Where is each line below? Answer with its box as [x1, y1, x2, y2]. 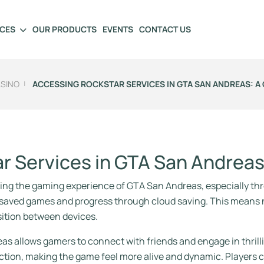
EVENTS [103, 24, 133, 35]
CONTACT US [139, 24, 191, 35]
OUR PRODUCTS [32, 24, 97, 35]
